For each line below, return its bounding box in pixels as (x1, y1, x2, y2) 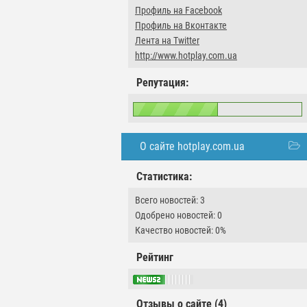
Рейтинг (136, 251, 173, 264)
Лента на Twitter (135, 35, 199, 46)
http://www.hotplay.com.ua (135, 50, 237, 61)
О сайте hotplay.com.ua (140, 140, 245, 153)
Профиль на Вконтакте (135, 20, 227, 31)
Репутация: (136, 76, 188, 89)
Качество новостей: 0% (135, 225, 226, 236)
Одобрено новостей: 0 (135, 210, 222, 221)
